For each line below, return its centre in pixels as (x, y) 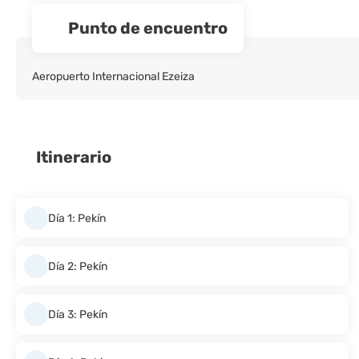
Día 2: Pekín (78, 266)
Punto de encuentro (148, 28)
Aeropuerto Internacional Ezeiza (113, 77)
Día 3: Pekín (78, 314)
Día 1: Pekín (77, 218)
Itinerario (74, 157)
